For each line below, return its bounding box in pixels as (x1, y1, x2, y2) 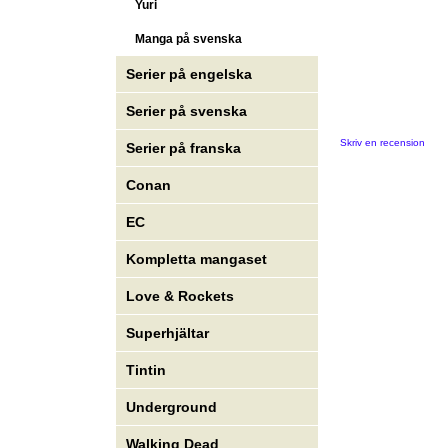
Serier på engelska (126, 66, 257, 83)
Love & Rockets (126, 288, 235, 305)
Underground (126, 399, 218, 416)
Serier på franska (126, 140, 242, 157)
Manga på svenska (126, 32, 243, 47)
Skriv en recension (337, 136, 428, 148)
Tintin (126, 362, 167, 379)
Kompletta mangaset (126, 251, 268, 268)
